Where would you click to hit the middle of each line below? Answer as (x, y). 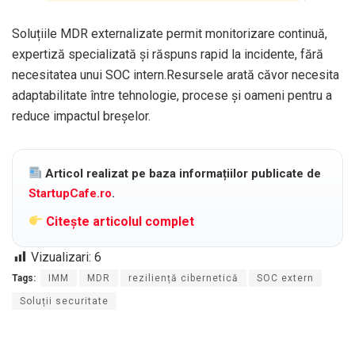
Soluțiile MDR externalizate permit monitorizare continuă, (170, 33)
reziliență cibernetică (183, 278)
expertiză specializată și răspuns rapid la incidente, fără (168, 54)
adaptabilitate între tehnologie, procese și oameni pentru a (172, 95)
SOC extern (285, 278)
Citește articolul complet (119, 221)
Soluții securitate (64, 301)
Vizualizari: (61, 257)
